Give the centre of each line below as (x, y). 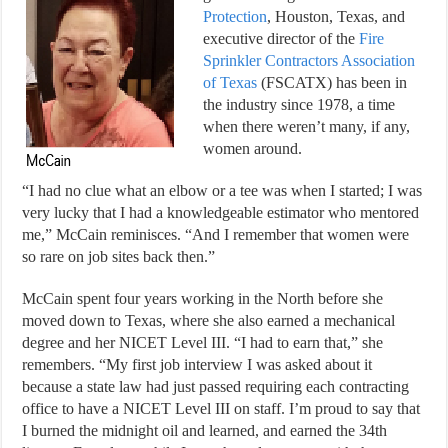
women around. (253, 148)
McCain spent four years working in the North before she (203, 298)
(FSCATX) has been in (332, 82)
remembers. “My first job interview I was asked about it (197, 364)
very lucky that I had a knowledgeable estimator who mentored (221, 212)
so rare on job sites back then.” (119, 256)
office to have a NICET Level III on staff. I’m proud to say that (221, 408)
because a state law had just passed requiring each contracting (216, 386)
